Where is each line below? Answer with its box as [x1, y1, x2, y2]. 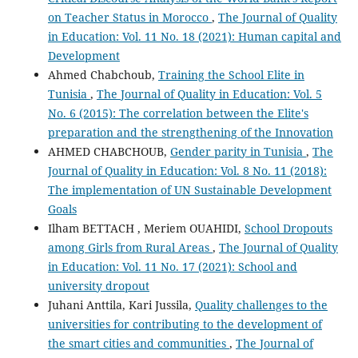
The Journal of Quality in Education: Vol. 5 [96, 86, 322, 102]
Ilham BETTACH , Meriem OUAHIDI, [47, 221, 245, 237]
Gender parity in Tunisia [169, 144, 306, 160]
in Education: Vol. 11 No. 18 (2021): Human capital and [47, 29, 341, 45]
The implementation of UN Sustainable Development [47, 182, 332, 198]
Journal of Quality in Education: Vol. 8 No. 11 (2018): [47, 163, 327, 179]
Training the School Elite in [157, 67, 304, 83]
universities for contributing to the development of [47, 316, 322, 332]
